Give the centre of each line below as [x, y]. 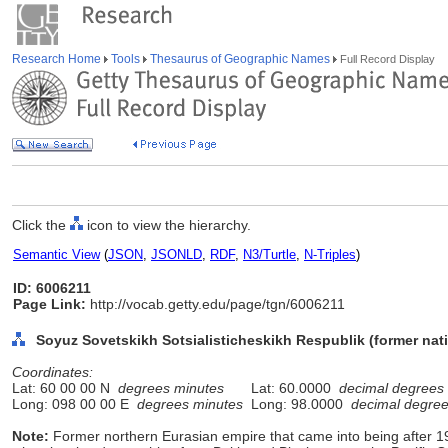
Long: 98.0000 [297, 404]
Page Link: [49, 304]
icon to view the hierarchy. [167, 225]
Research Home [58, 59]
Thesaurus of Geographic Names [240, 59]
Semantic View [56, 254]
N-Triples [330, 254]
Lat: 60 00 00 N [65, 388]
